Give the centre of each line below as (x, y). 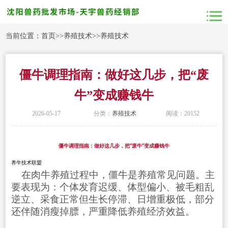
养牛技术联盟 (26, 163)
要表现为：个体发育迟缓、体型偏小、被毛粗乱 (112, 187)
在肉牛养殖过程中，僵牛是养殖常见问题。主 (113, 175)
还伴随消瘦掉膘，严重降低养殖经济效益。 (103, 212)
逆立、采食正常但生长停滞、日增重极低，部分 (112, 199)
